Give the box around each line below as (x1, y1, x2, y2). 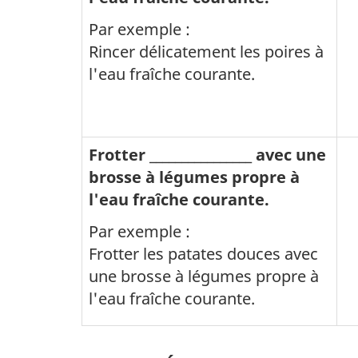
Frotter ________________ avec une (89, 144, 326, 165)
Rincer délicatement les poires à (89, 40, 324, 62)
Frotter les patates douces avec (89, 242, 318, 265)
